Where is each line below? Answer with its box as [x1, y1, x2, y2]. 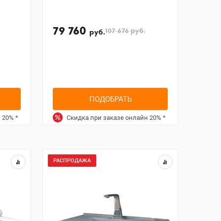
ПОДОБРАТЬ [89, 94, 132, 104]
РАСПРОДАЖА [53, 157, 91, 164]
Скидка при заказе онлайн [65, 114, 149, 121]
